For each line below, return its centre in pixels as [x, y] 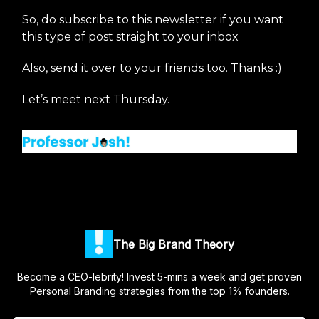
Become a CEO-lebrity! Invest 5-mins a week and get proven [159, 277]
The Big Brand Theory [174, 244]
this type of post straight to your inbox [130, 37]
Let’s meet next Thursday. [96, 100]
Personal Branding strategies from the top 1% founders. [159, 291]
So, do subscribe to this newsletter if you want [153, 20]
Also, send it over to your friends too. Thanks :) [152, 68]
